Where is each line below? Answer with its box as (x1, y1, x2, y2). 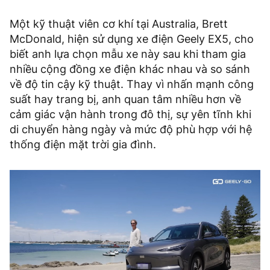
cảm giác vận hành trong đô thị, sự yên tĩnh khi (10, 108, 251, 121)
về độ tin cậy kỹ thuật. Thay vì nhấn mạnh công (10, 78, 254, 91)
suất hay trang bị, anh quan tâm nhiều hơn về (10, 93, 241, 106)
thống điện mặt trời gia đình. (10, 138, 156, 151)
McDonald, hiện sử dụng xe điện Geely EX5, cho (10, 33, 254, 46)
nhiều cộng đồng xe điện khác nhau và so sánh (10, 63, 250, 76)
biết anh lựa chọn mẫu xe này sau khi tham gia (10, 48, 246, 61)
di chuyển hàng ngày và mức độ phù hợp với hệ (10, 123, 252, 136)
